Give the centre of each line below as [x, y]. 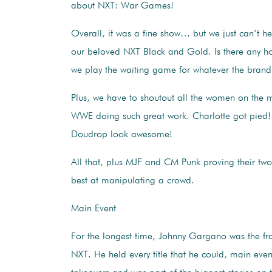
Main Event [93, 209]
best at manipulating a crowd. [133, 181]
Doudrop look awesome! [122, 134]
